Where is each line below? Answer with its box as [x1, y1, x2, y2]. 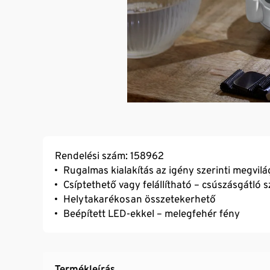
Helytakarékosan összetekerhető [63, 192, 216, 205]
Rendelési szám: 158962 [55, 149, 164, 162]
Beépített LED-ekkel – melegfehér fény [63, 207, 240, 219]
